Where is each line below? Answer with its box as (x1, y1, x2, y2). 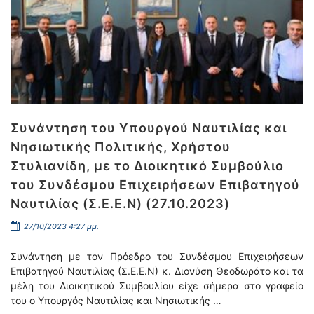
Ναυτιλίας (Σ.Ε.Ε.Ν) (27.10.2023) (11, 196, 230, 211)
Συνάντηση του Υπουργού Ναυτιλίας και (11, 121, 287, 135)
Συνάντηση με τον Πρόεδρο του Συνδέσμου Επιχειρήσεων (11, 250, 303, 262)
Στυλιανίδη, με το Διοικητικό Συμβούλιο (11, 158, 284, 173)
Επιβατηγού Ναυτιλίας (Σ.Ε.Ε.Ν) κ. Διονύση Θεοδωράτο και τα (11, 265, 303, 277)
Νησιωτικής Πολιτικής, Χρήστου (11, 139, 231, 154)
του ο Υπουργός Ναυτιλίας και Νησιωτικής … (11, 294, 221, 306)
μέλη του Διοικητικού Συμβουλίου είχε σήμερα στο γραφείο (11, 280, 303, 292)
